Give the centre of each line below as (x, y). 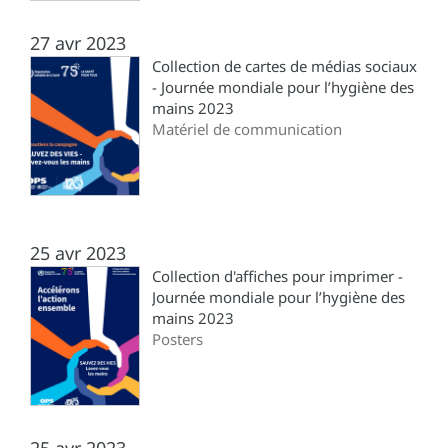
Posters (177, 338)
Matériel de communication (247, 128)
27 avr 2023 (78, 42)
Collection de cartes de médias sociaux (284, 65)
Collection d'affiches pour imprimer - (277, 275)
